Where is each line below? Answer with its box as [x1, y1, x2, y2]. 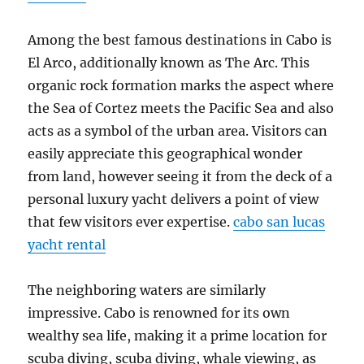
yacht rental [28, 236, 106, 253]
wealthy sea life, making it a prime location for [28, 327, 327, 344]
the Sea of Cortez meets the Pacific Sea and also [28, 100, 335, 116]
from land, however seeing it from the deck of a [28, 168, 333, 184]
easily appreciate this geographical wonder [28, 145, 303, 162]
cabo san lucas [233, 214, 326, 230]
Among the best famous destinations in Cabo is [28, 32, 332, 48]
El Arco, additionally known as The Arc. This [28, 54, 310, 71]
